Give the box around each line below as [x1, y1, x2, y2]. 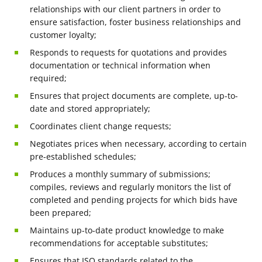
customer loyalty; [30, 29, 96, 40]
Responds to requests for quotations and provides [30, 46, 227, 58]
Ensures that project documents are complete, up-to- [30, 89, 238, 101]
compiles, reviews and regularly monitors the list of [30, 181, 231, 192]
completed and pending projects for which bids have [30, 194, 237, 205]
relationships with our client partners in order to [30, 3, 220, 15]
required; [30, 72, 67, 84]
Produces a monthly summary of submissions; [30, 168, 211, 180]
